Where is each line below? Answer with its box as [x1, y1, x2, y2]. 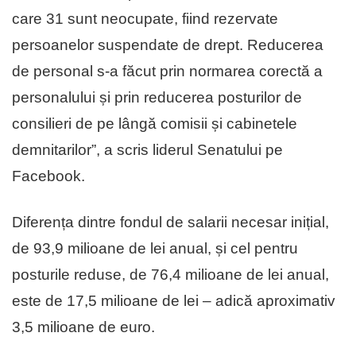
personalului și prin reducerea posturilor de [12, 89, 302, 106]
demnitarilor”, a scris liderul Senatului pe [12, 141, 283, 159]
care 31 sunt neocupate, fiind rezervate [12, 10, 278, 28]
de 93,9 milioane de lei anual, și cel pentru [12, 240, 298, 257]
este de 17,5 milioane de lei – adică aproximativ [12, 292, 335, 310]
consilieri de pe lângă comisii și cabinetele [12, 115, 297, 133]
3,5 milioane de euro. [12, 319, 155, 336]
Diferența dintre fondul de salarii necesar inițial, [12, 214, 329, 231]
